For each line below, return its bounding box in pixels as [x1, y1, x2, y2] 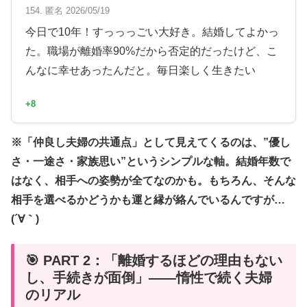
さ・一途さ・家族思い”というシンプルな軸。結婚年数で [11, 155, 291, 167]
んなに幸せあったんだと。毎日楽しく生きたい [25, 64, 256, 77]
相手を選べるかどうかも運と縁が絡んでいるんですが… [11, 193, 285, 206]
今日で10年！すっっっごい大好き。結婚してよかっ [25, 26, 279, 38]
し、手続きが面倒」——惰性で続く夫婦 [25, 270, 272, 286]
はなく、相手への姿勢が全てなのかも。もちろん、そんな [11, 174, 296, 186]
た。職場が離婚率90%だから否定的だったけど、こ [25, 45, 278, 58]
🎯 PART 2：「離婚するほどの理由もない [25, 253, 282, 269]
